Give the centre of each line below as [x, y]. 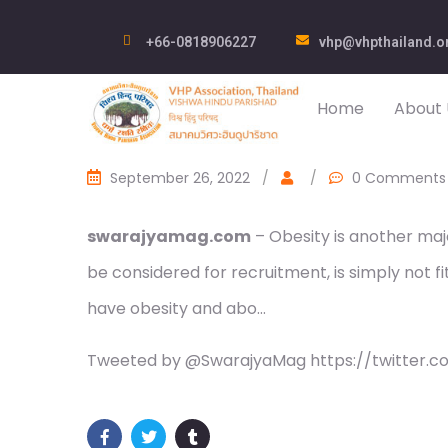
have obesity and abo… [176, 308]
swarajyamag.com [169, 236]
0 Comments [399, 178]
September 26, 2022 [180, 178]
